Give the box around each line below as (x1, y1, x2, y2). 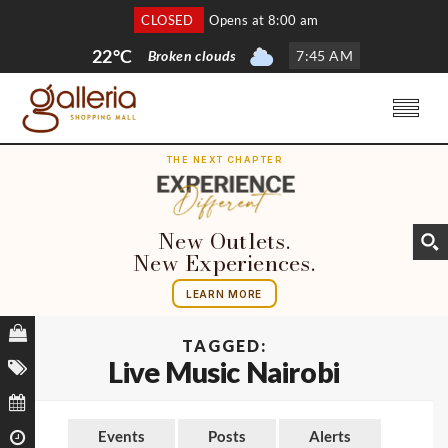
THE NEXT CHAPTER (165, 154, 283, 166)
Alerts (308, 427, 351, 446)
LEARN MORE (186, 287, 262, 300)
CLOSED (141, 11, 198, 28)
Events (97, 427, 145, 446)
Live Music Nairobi (108, 355, 340, 390)
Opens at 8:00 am (209, 11, 319, 28)
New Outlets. (158, 224, 290, 259)
